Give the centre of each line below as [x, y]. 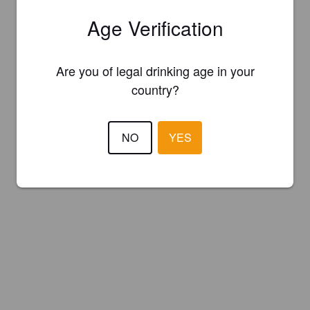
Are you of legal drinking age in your [155, 70]
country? [155, 89]
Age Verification [155, 27]
